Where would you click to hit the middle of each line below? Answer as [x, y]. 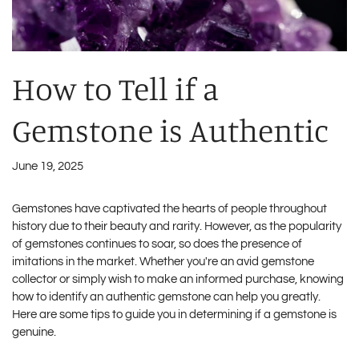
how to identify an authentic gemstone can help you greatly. [166, 296]
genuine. [34, 332]
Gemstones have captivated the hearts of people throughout [169, 208]
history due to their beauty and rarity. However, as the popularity [177, 226]
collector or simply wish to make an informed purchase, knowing [178, 279]
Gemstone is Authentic [170, 129]
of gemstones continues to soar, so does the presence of [157, 244]
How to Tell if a [115, 88]
